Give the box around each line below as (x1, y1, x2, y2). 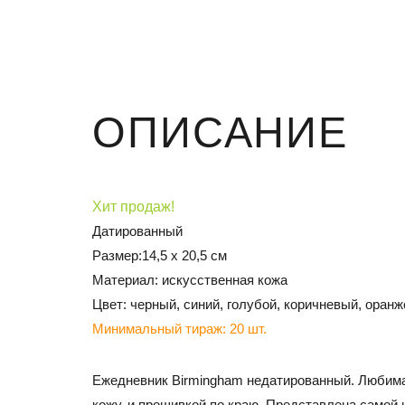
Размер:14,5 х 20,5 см (92, 248, 227, 263)
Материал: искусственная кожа (92, 272, 287, 287)
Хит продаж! (92, 199, 174, 214)
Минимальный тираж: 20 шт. (92, 321, 267, 336)
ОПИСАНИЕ (92, 108, 349, 156)
